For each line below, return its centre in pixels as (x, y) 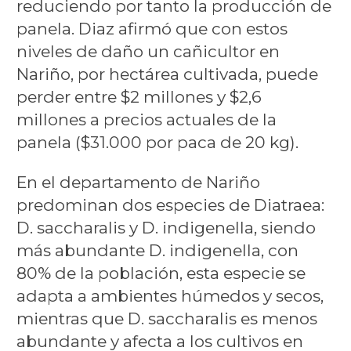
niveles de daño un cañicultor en (148, 52)
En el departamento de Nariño (138, 182)
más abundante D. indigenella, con (157, 250)
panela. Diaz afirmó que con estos (152, 29)
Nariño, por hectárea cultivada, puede (167, 74)
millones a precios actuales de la (146, 120)
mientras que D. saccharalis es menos (166, 318)
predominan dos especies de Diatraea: (170, 204)
